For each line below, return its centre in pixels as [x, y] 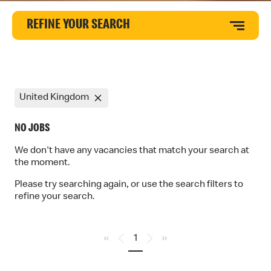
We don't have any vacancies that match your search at [132, 151]
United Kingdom [54, 98]
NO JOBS [32, 129]
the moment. [42, 163]
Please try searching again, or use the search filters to [129, 185]
